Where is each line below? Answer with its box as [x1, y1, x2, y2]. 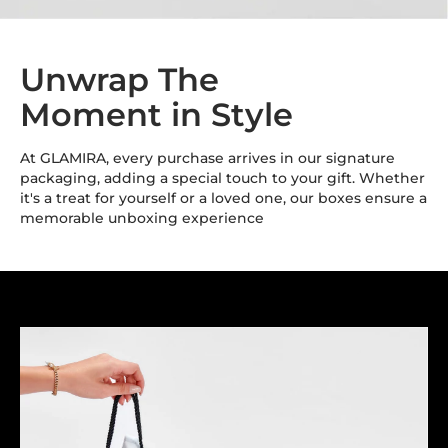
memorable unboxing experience [20, 208, 264, 227]
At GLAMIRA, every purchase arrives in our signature [20, 148, 395, 167]
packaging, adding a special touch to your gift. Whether [20, 168, 425, 187]
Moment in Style [20, 94, 293, 134]
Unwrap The [20, 59, 219, 99]
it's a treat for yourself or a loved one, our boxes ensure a [20, 188, 427, 207]
